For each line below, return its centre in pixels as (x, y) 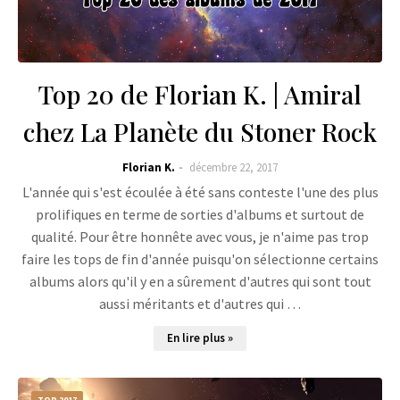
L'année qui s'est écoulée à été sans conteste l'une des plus (200, 192)
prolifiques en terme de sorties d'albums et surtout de (200, 214)
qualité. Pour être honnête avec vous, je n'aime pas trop (200, 237)
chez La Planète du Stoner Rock (200, 132)
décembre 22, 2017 (233, 167)
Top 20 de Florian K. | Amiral (200, 94)
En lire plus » (200, 338)
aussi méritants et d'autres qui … (200, 304)
